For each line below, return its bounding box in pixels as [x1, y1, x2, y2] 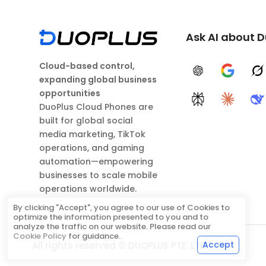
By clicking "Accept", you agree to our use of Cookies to [13, 202, 230, 214]
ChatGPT [197, 70, 236, 83]
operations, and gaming [39, 142, 144, 154]
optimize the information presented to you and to [13, 211, 209, 223]
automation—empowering [39, 156, 153, 168]
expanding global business [39, 74, 157, 86]
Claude [226, 99, 258, 111]
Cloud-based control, [39, 60, 135, 72]
